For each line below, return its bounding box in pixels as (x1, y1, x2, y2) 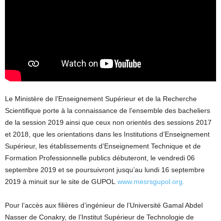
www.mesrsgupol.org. (117, 177, 184, 185)
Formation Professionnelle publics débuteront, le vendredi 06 (5, 153, 195, 162)
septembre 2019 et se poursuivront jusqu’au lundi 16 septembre (5, 165, 205, 174)
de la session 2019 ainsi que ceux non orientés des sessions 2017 (5, 118, 212, 126)
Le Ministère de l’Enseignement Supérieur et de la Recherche (5, 94, 197, 103)
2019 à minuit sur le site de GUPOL (5, 177, 117, 185)
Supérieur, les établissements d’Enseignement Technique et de (5, 142, 201, 150)
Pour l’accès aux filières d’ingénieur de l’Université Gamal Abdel (5, 201, 203, 209)
